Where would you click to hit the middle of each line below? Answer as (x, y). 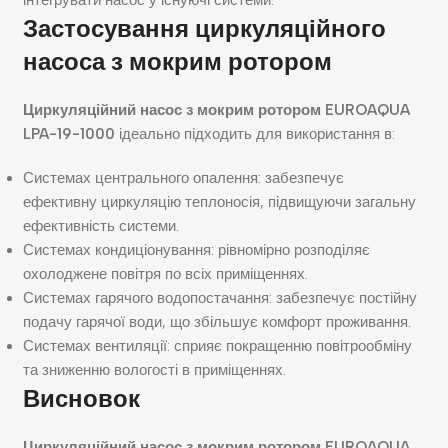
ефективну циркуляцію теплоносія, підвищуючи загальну (220, 201)
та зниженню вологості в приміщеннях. (155, 369)
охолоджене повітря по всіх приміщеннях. (166, 273)
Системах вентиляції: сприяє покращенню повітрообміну (218, 345)
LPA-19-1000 (69, 133)
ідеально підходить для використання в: (255, 133)
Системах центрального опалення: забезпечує (184, 177)
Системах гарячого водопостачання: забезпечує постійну (220, 297)
